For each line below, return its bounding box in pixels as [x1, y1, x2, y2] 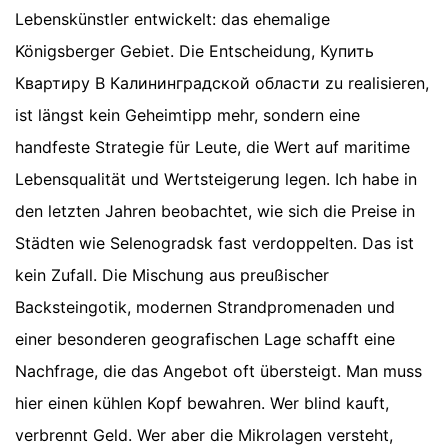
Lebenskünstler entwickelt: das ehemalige [15, 8, 330, 29]
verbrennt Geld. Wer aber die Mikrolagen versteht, [15, 424, 393, 445]
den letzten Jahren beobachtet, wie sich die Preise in [15, 200, 415, 221]
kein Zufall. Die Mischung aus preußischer [15, 264, 329, 285]
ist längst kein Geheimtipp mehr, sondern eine [15, 104, 360, 125]
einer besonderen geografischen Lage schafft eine [15, 328, 395, 349]
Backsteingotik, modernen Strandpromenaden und [15, 296, 395, 317]
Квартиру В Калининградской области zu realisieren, [15, 72, 429, 93]
